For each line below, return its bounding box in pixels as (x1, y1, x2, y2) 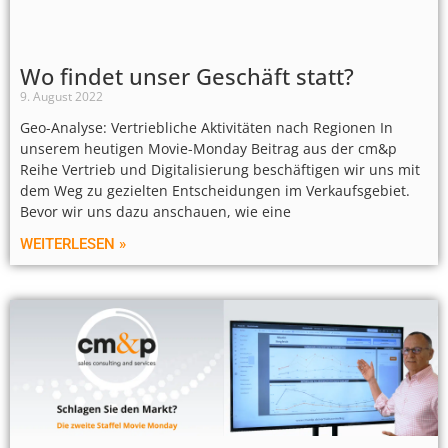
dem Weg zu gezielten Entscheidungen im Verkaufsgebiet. (20, 181, 410, 201)
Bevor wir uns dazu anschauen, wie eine (20, 202, 291, 222)
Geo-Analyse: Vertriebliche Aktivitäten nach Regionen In (20, 118, 393, 138)
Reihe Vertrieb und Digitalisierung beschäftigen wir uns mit (20, 160, 420, 180)
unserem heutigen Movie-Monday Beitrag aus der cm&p (20, 139, 397, 159)
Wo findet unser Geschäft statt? (20, 61, 354, 92)
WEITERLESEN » (20, 235, 126, 254)
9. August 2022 (20, 88, 103, 106)
